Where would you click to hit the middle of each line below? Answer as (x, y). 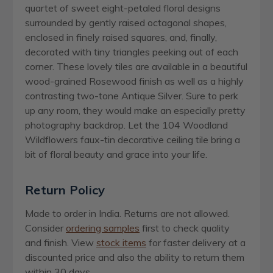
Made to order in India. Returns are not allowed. (127, 213)
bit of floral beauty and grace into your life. (116, 154)
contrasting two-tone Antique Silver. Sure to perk (132, 95)
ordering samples (103, 228)
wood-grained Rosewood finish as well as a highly (134, 81)
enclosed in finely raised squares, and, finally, (121, 37)
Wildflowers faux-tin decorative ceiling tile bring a (133, 139)
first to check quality (185, 228)
